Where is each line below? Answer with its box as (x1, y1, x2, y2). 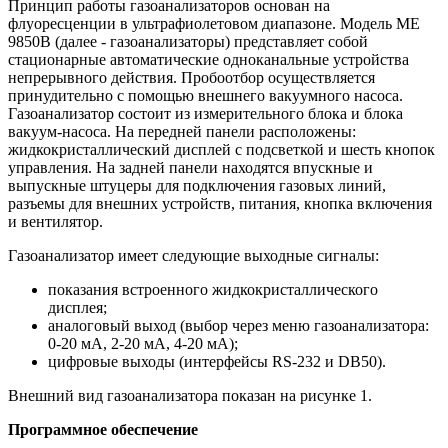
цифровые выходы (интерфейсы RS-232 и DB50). (48, 352, 386, 370)
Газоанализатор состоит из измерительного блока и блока (8, 104, 403, 122)
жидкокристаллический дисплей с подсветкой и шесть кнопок (8, 140, 435, 158)
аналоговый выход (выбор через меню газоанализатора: (48, 316, 429, 334)
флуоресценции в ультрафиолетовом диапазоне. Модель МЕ (8, 14, 420, 32)
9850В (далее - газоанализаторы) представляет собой (8, 32, 368, 50)
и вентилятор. (8, 212, 103, 230)
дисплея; (48, 298, 107, 316)
